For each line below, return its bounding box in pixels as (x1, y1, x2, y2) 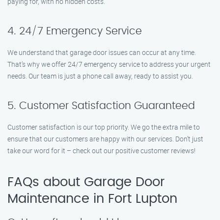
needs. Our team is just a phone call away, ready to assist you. (7, 71, 193, 81)
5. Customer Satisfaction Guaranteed (7, 101, 195, 111)
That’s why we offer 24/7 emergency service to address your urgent (7, 59, 211, 69)
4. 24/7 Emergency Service (7, 26, 142, 36)
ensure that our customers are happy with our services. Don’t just (7, 134, 203, 143)
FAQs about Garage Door (7, 176, 165, 189)
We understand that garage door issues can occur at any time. (7, 48, 196, 57)
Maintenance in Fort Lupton (7, 192, 177, 205)
